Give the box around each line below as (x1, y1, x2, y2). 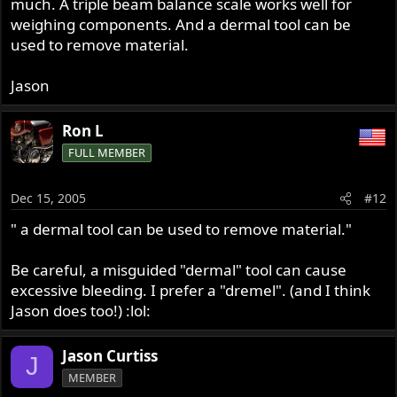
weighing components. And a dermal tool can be (11, 14, 352, 35)
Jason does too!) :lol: (11, 300, 152, 321)
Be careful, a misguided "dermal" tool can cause (11, 259, 347, 280)
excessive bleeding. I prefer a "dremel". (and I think (11, 279, 371, 300)
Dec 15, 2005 (11, 189, 87, 206)
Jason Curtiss (62, 345, 159, 366)
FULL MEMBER (68, 144, 146, 161)
